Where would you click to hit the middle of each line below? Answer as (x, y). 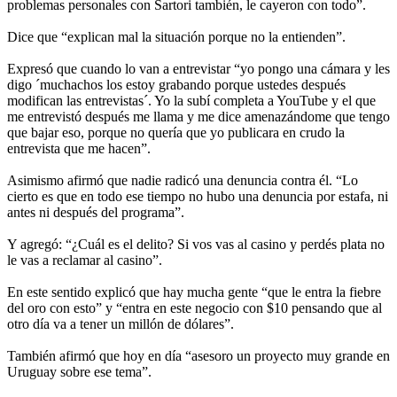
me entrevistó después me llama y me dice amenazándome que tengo (198, 116)
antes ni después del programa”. (96, 212)
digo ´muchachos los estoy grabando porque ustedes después (176, 84)
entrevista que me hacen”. (79, 148)
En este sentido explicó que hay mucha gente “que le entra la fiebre (194, 292)
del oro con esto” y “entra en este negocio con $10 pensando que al (195, 307)
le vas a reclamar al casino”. (85, 260)
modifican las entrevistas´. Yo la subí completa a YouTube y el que (191, 100)
